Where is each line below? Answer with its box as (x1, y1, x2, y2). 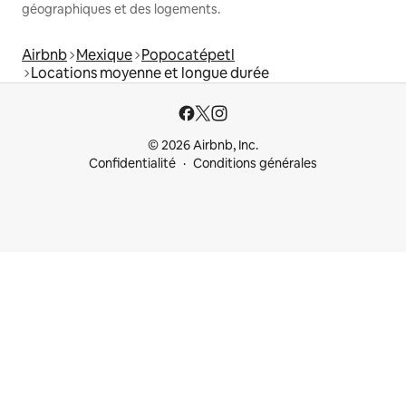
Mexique (76, 44, 132, 64)
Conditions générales (193, 155, 317, 171)
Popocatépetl (141, 44, 235, 64)
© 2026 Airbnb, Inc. (148, 137, 258, 153)
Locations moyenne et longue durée (31, 63, 269, 82)
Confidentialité (89, 155, 176, 171)
